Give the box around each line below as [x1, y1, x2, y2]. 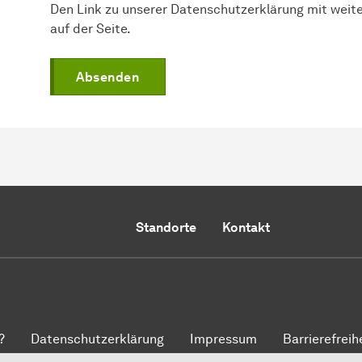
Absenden [76, 69, 139, 85]
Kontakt [221, 219, 270, 235]
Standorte [135, 219, 196, 235]
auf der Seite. [50, 20, 131, 36]
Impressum [190, 330, 258, 347]
